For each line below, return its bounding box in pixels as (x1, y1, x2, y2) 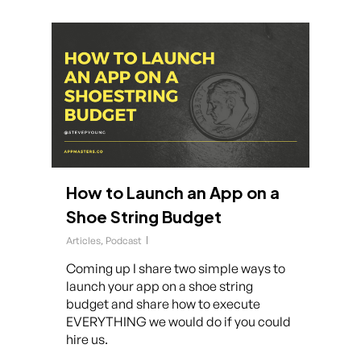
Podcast (106, 234, 142, 247)
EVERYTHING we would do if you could (66, 313, 291, 330)
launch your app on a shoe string (66, 278, 253, 294)
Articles (66, 234, 101, 247)
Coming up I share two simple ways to (66, 260, 285, 276)
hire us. (66, 331, 108, 347)
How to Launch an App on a (66, 182, 280, 202)
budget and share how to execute (66, 296, 260, 312)
